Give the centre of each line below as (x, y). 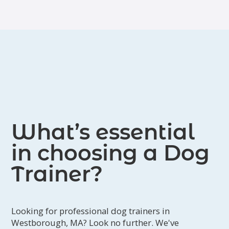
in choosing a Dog (111, 153)
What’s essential (103, 132)
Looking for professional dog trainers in (91, 211)
